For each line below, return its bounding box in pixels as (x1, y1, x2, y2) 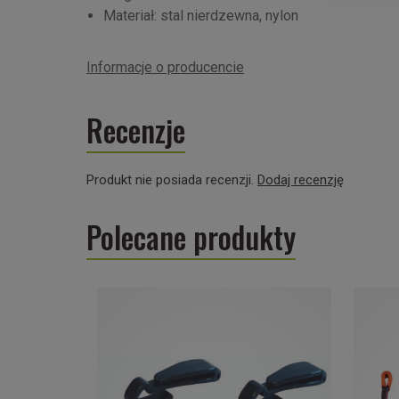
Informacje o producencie (86, 59, 244, 76)
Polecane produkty (86, 216, 296, 259)
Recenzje (86, 109, 185, 152)
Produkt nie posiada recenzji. (86, 172, 257, 188)
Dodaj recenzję (257, 172, 344, 188)
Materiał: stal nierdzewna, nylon (103, 7, 298, 24)
